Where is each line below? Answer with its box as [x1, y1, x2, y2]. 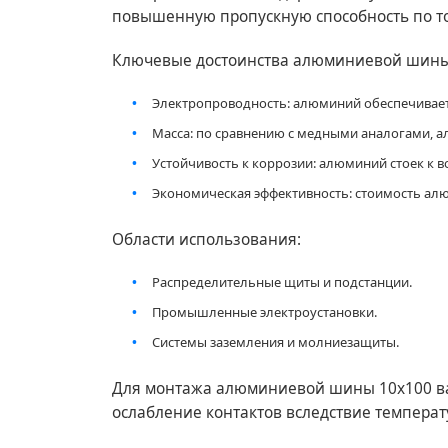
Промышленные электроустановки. [152, 302, 377, 321]
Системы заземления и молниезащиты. [152, 332, 399, 351]
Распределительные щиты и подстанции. [152, 272, 412, 291]
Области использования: [112, 228, 301, 250]
